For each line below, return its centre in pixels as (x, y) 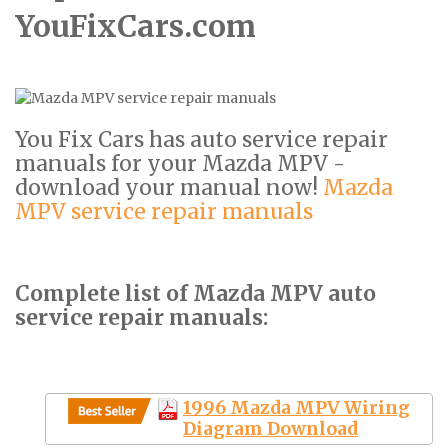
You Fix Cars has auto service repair (201, 139)
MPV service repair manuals (164, 211)
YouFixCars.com (135, 25)
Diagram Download (270, 428)
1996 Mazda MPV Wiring (296, 407)
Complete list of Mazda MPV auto (195, 293)
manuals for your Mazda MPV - (180, 163)
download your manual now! (169, 187)
